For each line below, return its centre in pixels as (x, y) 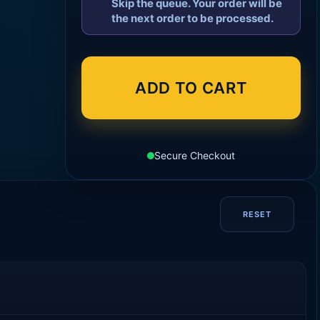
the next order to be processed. (193, 18)
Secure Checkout (195, 155)
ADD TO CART (191, 87)
